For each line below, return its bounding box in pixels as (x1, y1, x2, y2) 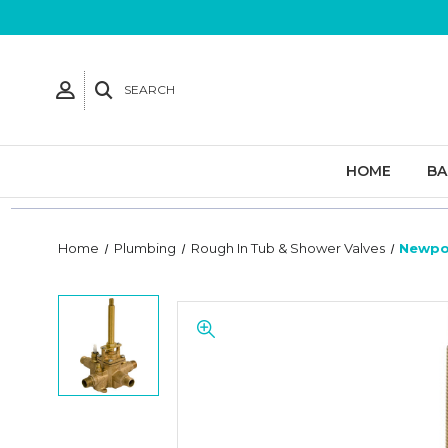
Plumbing (113, 240, 176, 256)
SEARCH (124, 82, 175, 97)
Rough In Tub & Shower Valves (190, 240, 385, 256)
